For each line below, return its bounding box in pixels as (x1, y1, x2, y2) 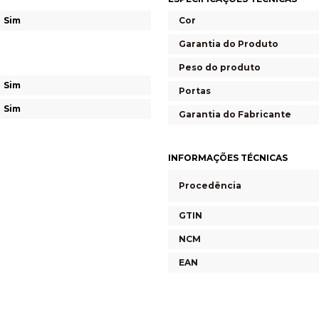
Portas (179, 85, 211, 96)
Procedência (179, 179, 241, 191)
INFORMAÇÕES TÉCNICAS (168, 152, 288, 163)
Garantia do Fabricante (179, 108, 291, 120)
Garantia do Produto (179, 38, 278, 49)
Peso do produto (179, 61, 261, 73)
